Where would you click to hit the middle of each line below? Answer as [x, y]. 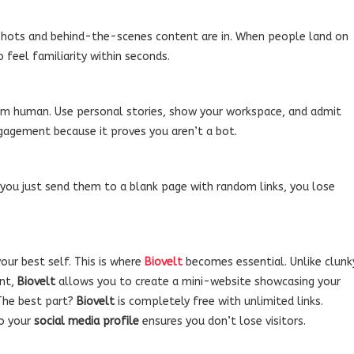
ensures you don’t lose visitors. [222, 321]
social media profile [87, 321]
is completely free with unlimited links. [219, 301]
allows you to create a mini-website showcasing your [198, 281]
